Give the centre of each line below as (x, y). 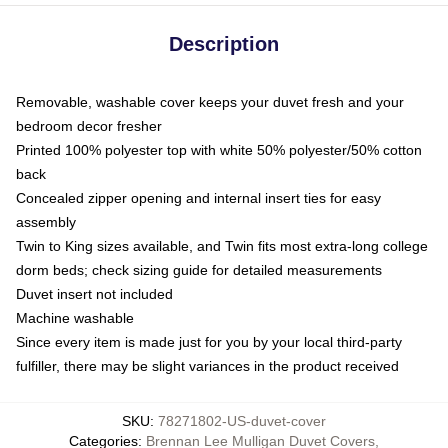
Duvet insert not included (94, 293)
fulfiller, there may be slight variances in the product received (207, 365)
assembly (46, 221)
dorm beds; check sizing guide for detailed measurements (199, 269)
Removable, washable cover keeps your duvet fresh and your (210, 101)
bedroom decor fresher (89, 125)
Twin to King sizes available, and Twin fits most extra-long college (222, 245)
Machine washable (75, 317)
